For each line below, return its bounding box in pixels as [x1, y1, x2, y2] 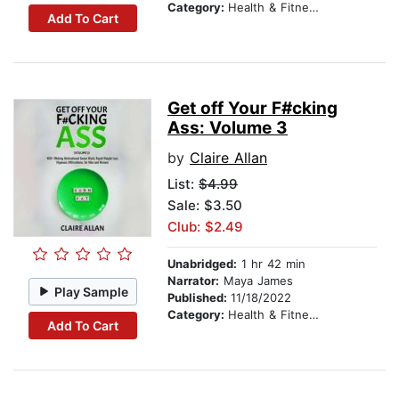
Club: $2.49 [167, 218, 243, 236]
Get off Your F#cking [167, 98, 338, 119]
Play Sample [54, 283, 129, 299]
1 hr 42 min [237, 256, 305, 272]
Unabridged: [167, 256, 237, 272]
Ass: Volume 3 [167, 118, 288, 139]
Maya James [219, 273, 293, 289]
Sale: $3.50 [167, 197, 242, 215]
